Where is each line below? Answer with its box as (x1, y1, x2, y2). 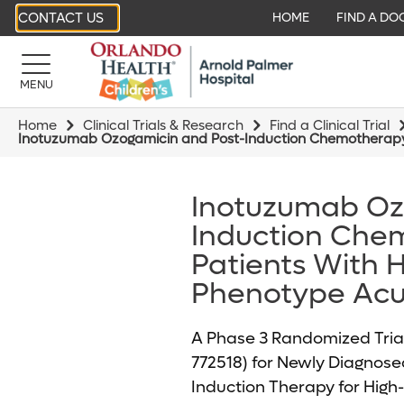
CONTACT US (18, 9, 104, 27)
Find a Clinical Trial (270, 116, 390, 134)
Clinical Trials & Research (83, 116, 243, 134)
